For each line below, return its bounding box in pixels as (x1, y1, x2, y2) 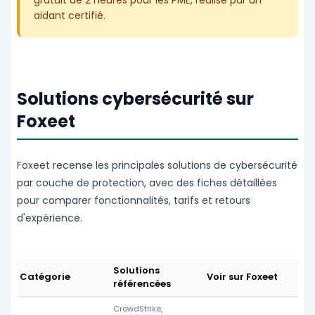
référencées (113, 277, 171, 291)
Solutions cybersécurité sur (17, 87, 254, 111)
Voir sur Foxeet (207, 270, 278, 284)
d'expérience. (17, 211, 82, 226)
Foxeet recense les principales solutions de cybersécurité (17, 158, 297, 173)
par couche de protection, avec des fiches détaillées (17, 176, 277, 191)
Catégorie (20, 270, 70, 284)
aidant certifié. (34, 8, 105, 23)
